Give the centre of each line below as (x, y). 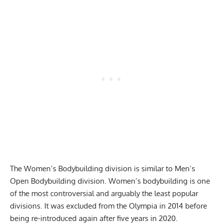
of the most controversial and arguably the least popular (104, 193)
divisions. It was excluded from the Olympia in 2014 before (109, 206)
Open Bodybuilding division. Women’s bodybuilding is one (110, 181)
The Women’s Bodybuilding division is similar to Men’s (103, 168)
